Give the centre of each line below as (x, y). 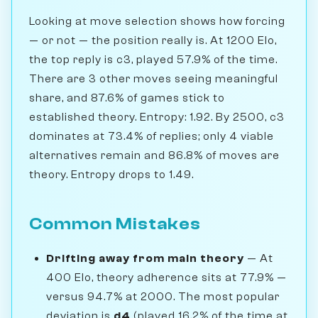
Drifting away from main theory (145, 259)
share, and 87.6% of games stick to (127, 98)
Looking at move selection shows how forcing (157, 22)
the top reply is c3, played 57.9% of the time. (153, 60)
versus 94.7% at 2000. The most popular (163, 297)
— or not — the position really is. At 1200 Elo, (153, 41)
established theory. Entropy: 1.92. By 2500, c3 (157, 117)
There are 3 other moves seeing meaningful (154, 79)
